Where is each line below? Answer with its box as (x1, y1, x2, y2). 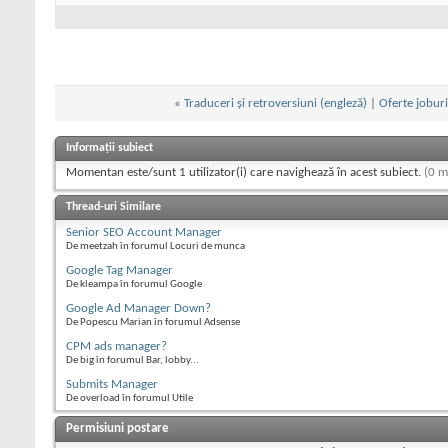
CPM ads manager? (66, 340, 167, 354)
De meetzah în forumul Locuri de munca (66, 241, 245, 253)
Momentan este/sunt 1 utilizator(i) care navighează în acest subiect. (66, 166, 424, 180)
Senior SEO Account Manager (66, 226, 222, 240)
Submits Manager (66, 378, 158, 392)
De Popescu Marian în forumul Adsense (66, 317, 240, 329)
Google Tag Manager (66, 264, 173, 278)
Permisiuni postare (66, 422, 169, 436)
